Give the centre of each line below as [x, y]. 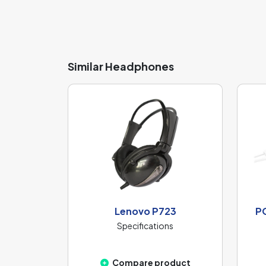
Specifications [145, 226]
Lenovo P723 [145, 211]
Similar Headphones [121, 66]
